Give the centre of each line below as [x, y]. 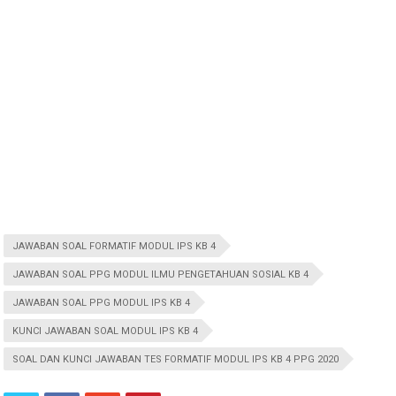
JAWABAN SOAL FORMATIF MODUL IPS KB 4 [114, 246]
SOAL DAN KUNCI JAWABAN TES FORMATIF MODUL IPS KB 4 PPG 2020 [176, 359]
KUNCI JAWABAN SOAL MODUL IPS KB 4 [106, 331]
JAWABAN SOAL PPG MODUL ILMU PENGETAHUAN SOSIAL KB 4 [161, 274]
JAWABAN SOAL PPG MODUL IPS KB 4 [102, 302]
